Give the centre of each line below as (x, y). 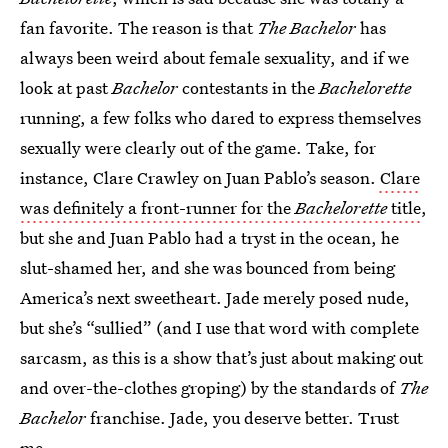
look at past (64, 87)
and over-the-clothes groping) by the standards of (209, 387)
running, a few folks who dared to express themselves (220, 117)
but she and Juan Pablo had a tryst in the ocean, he (209, 237)
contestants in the (248, 87)
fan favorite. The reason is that (138, 27)
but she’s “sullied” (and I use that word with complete (219, 327)
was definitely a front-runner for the (157, 207)
